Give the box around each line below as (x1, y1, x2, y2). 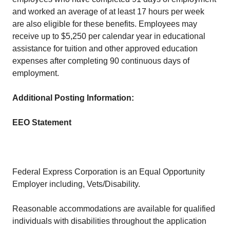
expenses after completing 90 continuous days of (12, 56, 189, 65)
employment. (12, 69, 59, 78)
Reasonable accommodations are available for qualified (12, 204, 215, 213)
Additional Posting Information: (12, 93, 136, 102)
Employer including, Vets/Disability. (12, 180, 142, 188)
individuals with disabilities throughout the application (12, 217, 206, 225)
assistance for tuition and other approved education (12, 44, 198, 53)
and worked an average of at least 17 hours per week (12, 7, 204, 16)
